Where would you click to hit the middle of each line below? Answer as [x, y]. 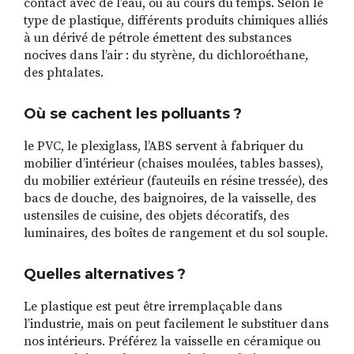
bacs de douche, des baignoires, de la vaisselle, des [170, 199]
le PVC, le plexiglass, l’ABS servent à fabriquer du [164, 147]
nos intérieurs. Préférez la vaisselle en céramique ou [172, 342]
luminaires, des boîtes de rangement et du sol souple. [176, 233]
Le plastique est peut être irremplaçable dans [153, 307]
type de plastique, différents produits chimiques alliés [176, 21]
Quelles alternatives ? [105, 274]
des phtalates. [64, 73]
